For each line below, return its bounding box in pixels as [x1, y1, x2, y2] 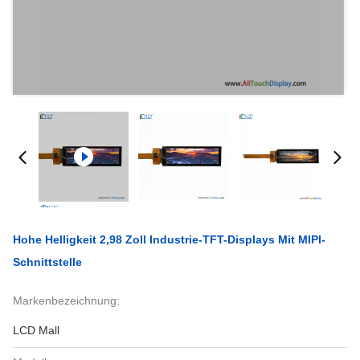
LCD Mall [13, 324, 59, 337]
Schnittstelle [13, 256, 82, 268]
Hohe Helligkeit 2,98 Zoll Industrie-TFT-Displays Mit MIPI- [13, 233, 325, 246]
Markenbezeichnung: [13, 294, 120, 307]
